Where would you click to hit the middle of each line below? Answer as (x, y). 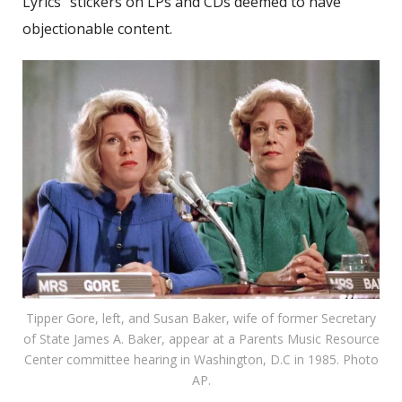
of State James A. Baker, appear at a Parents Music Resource (201, 338)
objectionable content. (97, 29)
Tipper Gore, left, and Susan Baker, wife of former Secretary (201, 318)
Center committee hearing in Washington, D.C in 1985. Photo (201, 359)
